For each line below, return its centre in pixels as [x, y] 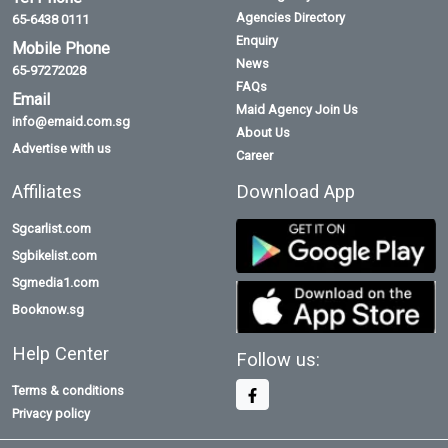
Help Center [60, 354]
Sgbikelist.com [54, 256]
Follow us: [278, 360]
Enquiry [257, 41]
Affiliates [47, 192]
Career [254, 156]
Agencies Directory [290, 18]
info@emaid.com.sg [71, 122]
